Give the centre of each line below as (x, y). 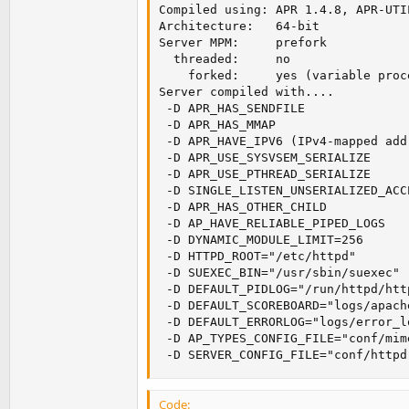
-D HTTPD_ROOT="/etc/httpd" (257, 257)
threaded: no (225, 59)
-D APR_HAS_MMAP (217, 125)
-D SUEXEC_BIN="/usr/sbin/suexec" (279, 273)
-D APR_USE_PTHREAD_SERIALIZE (265, 174)
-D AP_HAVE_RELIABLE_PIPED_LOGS (272, 224)
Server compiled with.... (246, 92)
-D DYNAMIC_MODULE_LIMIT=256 (261, 240)
